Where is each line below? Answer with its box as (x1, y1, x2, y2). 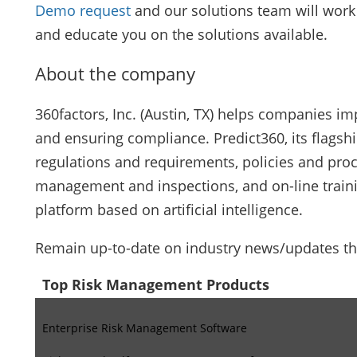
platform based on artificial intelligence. (34, 199, 303, 219)
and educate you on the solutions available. (34, 25, 328, 44)
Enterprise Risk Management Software (41, 320, 247, 335)
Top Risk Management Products (41, 274, 269, 294)
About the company (34, 61, 195, 86)
